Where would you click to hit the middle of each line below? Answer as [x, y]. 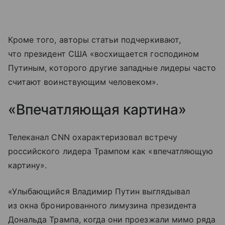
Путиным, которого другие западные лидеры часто [112, 68]
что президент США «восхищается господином [103, 54]
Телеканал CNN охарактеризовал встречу [93, 137]
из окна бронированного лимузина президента [102, 206]
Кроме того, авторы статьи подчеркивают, [94, 40]
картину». [28, 165]
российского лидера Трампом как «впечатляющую [111, 151]
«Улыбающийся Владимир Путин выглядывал [99, 192]
